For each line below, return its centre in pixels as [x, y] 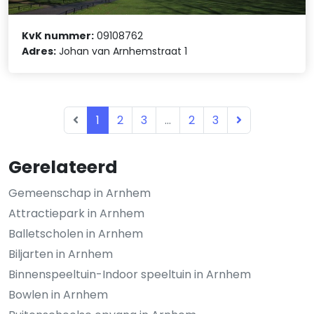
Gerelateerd [63, 167]
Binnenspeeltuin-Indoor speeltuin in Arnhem [130, 274]
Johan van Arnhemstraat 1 [122, 52]
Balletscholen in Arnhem [76, 233]
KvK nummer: [58, 36]
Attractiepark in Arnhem [76, 213]
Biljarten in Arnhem [61, 254]
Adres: [39, 52]
